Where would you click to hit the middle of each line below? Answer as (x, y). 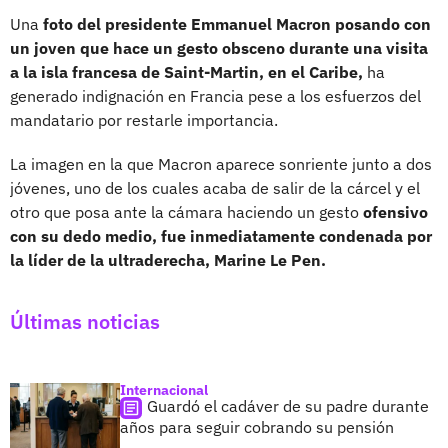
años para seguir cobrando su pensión (257, 426)
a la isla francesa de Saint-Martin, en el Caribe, (186, 71)
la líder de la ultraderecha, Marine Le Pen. (168, 259)
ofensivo (395, 211)
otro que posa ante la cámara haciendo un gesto (186, 211)
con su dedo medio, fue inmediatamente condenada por (221, 235)
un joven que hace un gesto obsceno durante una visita (219, 47)
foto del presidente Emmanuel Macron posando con (235, 23)
